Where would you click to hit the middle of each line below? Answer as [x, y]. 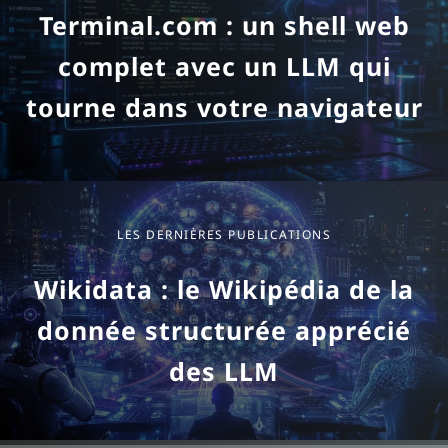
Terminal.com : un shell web [224, 24]
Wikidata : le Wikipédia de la [224, 288]
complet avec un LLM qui [224, 65]
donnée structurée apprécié [224, 329]
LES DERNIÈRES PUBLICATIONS [224, 234]
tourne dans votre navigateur [224, 106]
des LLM [224, 370]
